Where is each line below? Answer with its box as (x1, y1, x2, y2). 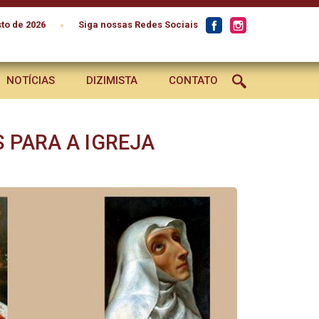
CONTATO (169, 74, 218, 87)
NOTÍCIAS (6, 74, 55, 87)
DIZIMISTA (86, 74, 137, 87)
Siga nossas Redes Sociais (78, 19, 198, 30)
